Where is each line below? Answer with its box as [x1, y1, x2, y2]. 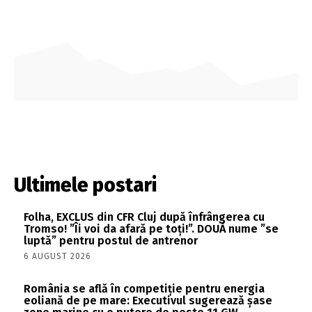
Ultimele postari [14, 173, 157, 196]
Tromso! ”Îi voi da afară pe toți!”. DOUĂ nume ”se [24, 221, 279, 235]
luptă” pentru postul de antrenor [24, 233, 198, 247]
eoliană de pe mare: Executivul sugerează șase [24, 294, 272, 308]
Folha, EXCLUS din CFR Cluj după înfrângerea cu [24, 210, 265, 224]
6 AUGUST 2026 [24, 251, 91, 261]
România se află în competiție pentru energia [24, 282, 265, 296]
